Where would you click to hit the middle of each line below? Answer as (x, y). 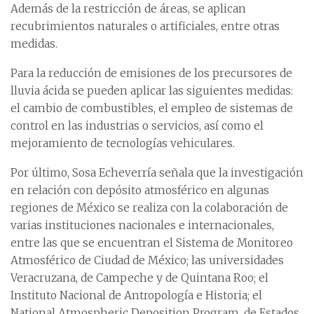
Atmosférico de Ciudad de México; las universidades (147, 260)
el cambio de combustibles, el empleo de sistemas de (152, 108)
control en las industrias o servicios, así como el (137, 125)
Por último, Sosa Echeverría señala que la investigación (157, 172)
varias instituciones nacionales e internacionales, (142, 225)
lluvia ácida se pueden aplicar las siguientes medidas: (152, 90)
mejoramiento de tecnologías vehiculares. (123, 143)
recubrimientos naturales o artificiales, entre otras (145, 26)
